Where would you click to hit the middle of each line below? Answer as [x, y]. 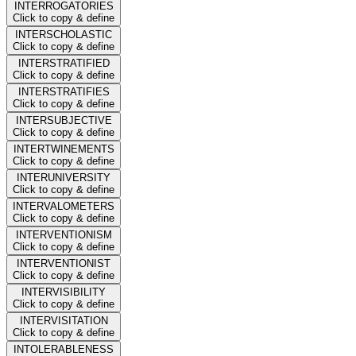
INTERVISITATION [64, 320]
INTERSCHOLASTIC [64, 34]
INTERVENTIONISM [64, 234]
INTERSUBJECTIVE [64, 120]
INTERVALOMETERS [64, 206]
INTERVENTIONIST [64, 263]
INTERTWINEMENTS [64, 149]
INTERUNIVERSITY [64, 177]
